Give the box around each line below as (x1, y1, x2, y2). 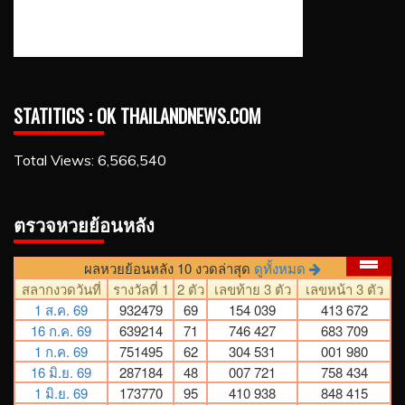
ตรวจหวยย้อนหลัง (14, 210, 155, 238)
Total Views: (14, 150, 98, 169)
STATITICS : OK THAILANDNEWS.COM (14, 101, 261, 129)
